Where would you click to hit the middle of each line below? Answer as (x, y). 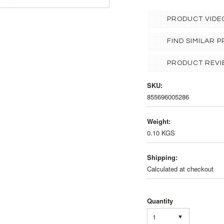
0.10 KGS (161, 133)
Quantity (160, 201)
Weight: (159, 121)
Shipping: (162, 157)
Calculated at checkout (180, 169)
